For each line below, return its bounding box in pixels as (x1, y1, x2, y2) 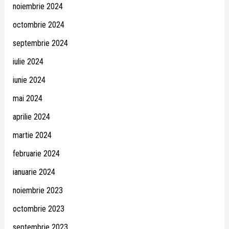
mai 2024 (12, 94, 42, 104)
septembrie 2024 (12, 38, 68, 49)
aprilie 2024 (12, 112, 50, 122)
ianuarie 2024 (12, 167, 55, 177)
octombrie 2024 (12, 20, 64, 30)
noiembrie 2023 (12, 186, 63, 196)
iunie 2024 (12, 75, 45, 85)
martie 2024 (12, 130, 52, 141)
